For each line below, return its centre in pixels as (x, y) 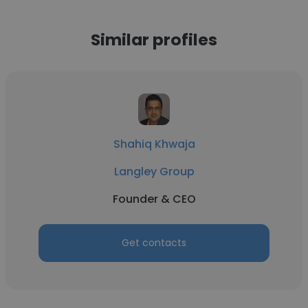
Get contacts (154, 243)
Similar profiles (154, 40)
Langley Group (154, 172)
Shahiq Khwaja (154, 144)
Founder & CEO (154, 199)
